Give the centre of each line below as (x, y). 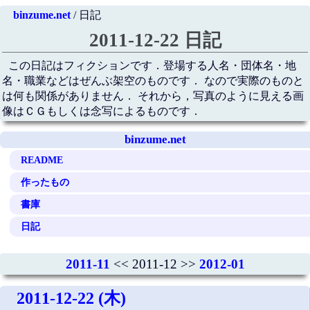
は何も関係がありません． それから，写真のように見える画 (153, 96)
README (42, 159)
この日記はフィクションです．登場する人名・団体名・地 (153, 66)
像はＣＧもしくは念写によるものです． (101, 111)
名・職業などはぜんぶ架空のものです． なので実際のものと (153, 81)
